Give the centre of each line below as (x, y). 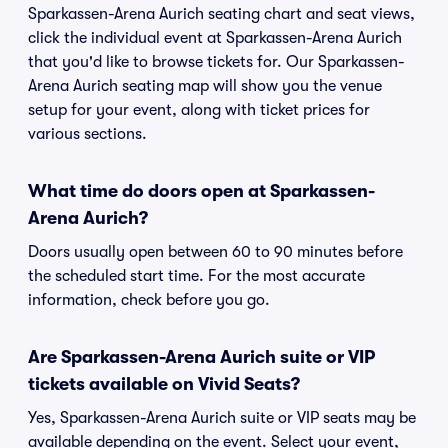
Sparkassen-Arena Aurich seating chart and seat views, (221, 14)
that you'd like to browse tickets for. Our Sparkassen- (216, 62)
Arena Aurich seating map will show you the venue (205, 86)
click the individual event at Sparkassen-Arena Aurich (215, 38)
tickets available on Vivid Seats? (164, 384)
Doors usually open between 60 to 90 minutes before (215, 252)
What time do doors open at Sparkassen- (201, 191)
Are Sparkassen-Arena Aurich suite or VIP (201, 357)
